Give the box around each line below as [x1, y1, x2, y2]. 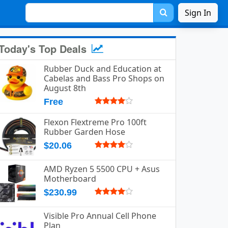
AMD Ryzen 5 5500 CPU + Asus [44, 163, 160, 175]
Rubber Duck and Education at [44, 63, 161, 74]
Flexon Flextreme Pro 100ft [44, 117, 147, 128]
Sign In [185, 7, 211, 18]
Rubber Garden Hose [44, 126, 125, 137]
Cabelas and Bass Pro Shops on [44, 73, 164, 84]
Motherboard [44, 173, 96, 184]
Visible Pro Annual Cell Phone [44, 210, 156, 221]
